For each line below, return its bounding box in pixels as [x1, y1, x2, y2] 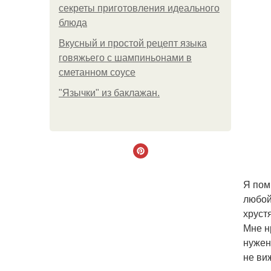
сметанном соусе [59, 67, 135, 77]
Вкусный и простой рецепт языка [59, 38, 207, 48]
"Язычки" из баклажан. [59, 88, 160, 98]
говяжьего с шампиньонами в [59, 53, 192, 63]
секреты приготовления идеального [59, 3, 220, 13]
